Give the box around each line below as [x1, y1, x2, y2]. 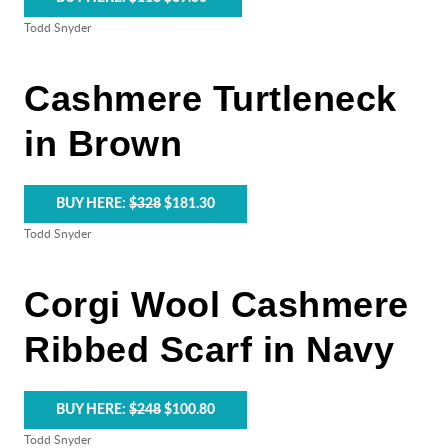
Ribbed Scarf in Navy [24, 329, 394, 370]
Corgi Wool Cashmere [24, 284, 409, 325]
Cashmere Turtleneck [24, 78, 397, 119]
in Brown [24, 123, 182, 164]
